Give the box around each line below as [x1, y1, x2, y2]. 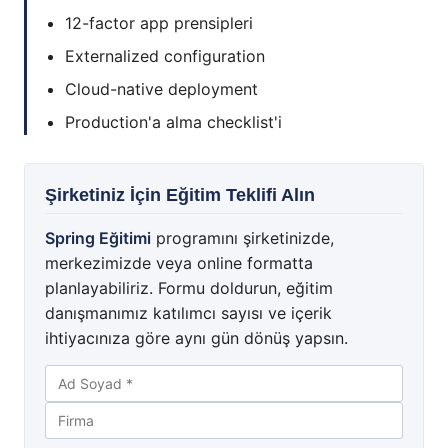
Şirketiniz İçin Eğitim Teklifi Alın [45, 185, 315, 206]
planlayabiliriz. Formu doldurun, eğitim [45, 278, 333, 299]
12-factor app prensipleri [65, 13, 253, 34]
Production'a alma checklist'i [65, 112, 282, 133]
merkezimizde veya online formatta [45, 253, 313, 274]
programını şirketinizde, [151, 228, 334, 249]
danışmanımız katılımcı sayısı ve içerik [45, 303, 332, 324]
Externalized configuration [65, 46, 265, 67]
